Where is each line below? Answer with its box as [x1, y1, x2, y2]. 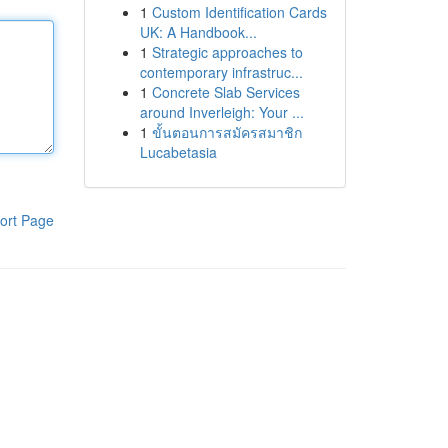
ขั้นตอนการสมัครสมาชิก [151, 122, 302, 142]
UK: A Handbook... [139, 22, 257, 42]
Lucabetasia [139, 142, 217, 162]
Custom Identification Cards [151, 2, 327, 22]
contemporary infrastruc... [139, 62, 303, 82]
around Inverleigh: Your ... [139, 102, 304, 122]
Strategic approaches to [151, 42, 303, 62]
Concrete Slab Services [151, 82, 300, 102]
